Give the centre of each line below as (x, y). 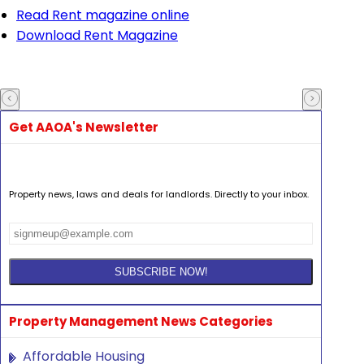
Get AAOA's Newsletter (84, 128)
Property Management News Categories (141, 322)
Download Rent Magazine (97, 36)
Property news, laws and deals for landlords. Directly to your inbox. (159, 194)
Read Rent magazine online (103, 15)
